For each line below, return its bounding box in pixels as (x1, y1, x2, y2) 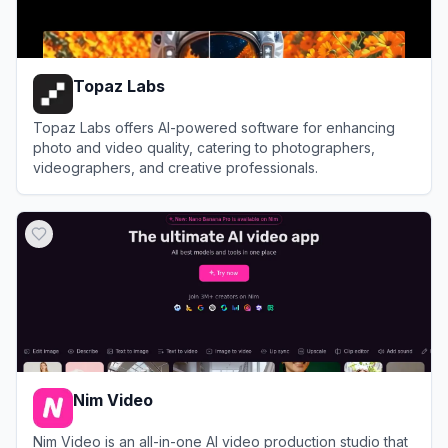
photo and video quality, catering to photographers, (33, 138, 375, 156)
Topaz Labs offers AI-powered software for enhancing (33, 118, 395, 136)
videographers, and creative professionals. (33, 158, 318, 176)
